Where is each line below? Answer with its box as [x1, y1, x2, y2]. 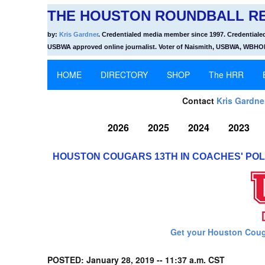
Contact [182, 95, 216, 106]
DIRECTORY [101, 69, 148, 80]
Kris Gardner [59, 31, 98, 38]
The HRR [209, 69, 244, 80]
